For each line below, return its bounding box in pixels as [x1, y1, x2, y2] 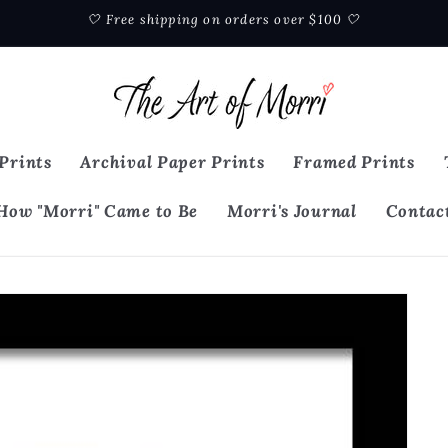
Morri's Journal [226, 199, 357, 222]
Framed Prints [293, 151, 415, 174]
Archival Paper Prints [80, 151, 265, 174]
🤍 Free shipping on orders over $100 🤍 [87, 11, 361, 28]
